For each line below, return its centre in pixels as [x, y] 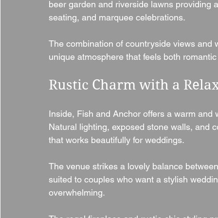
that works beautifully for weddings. [117, 140]
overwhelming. [77, 193]
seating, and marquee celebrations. [117, 18]
